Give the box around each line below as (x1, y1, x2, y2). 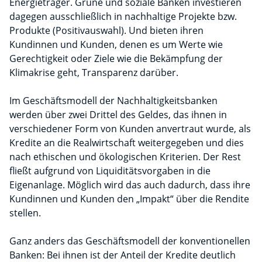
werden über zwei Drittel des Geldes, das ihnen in (9, 108, 227, 122)
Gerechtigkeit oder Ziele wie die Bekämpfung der (9, 52, 223, 65)
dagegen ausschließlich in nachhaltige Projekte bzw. (9, 10, 237, 23)
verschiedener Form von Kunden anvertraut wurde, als (9, 122, 251, 136)
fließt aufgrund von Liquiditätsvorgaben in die (9, 164, 211, 178)
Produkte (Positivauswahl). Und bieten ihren (9, 24, 204, 37)
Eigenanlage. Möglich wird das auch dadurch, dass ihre (9, 178, 250, 192)
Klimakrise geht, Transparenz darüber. (9, 66, 178, 80)
